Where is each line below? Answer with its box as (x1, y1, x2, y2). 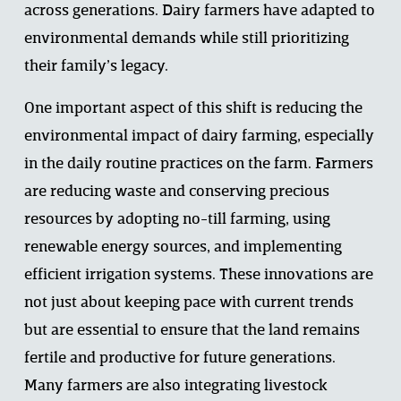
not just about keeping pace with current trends (23, 295, 354, 311)
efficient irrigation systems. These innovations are (23, 268, 373, 284)
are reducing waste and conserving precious (23, 184, 329, 200)
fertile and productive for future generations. (23, 351, 336, 367)
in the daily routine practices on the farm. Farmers (23, 157, 373, 173)
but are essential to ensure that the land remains (23, 323, 360, 339)
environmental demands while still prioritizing (23, 31, 349, 47)
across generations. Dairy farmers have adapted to (23, 4, 375, 20)
